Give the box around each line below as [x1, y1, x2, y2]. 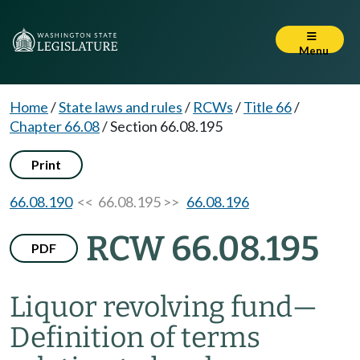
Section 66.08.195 [110, 117, 223, 135]
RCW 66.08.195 [86, 228, 319, 269]
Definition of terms [10, 321, 260, 354]
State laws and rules [59, 98, 182, 116]
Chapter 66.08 [10, 117, 100, 135]
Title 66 [243, 98, 292, 116]
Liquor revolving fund [10, 290, 292, 324]
